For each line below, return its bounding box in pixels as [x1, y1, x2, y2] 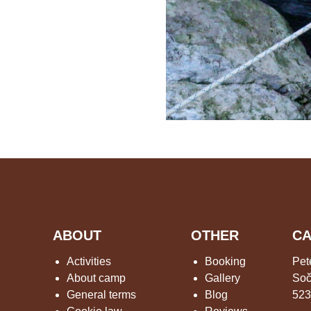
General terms [67, 289, 137, 301]
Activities [67, 255, 112, 268]
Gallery [204, 272, 240, 285]
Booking [204, 255, 246, 268]
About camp [67, 272, 126, 285]
